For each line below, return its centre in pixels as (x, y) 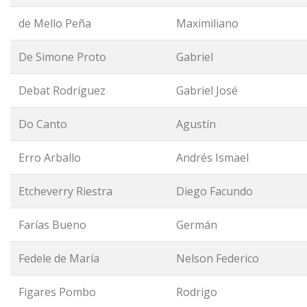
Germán (197, 225)
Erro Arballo (50, 158)
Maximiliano (207, 23)
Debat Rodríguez (62, 90)
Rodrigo (197, 292)
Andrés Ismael (212, 158)
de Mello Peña (55, 23)
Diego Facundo (214, 191)
